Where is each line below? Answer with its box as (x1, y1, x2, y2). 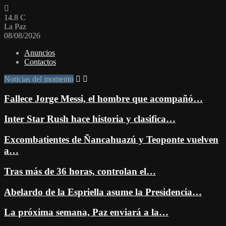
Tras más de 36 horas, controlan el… (4, 165, 156, 177)
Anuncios (24, 48, 55, 57)
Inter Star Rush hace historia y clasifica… (4, 114, 176, 125)
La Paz (4, 22, 26, 31)
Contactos (24, 58, 56, 66)
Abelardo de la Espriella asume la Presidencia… (4, 186, 202, 197)
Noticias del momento (4, 75, 74, 83)
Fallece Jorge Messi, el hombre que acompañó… (4, 93, 203, 104)
